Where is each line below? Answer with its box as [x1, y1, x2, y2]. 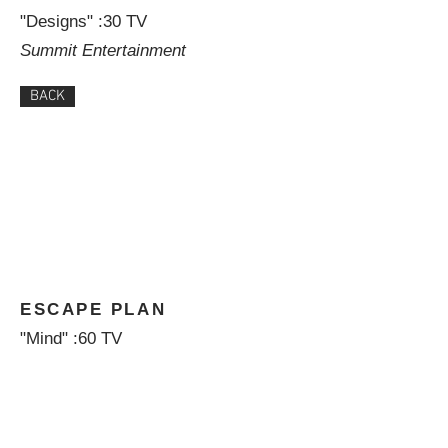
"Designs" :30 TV [20, 12, 147, 31]
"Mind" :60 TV [20, 329, 122, 348]
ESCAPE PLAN [20, 300, 167, 319]
